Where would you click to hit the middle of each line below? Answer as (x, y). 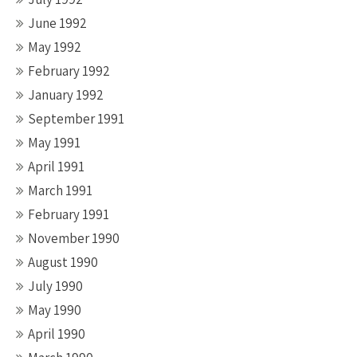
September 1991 (76, 119)
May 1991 (54, 143)
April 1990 (57, 334)
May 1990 (55, 310)
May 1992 (55, 47)
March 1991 (60, 190)
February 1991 (69, 214)
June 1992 (57, 23)
